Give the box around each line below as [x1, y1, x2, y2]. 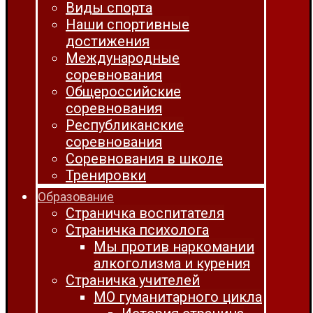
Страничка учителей [66, 272, 200, 289]
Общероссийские [66, 83, 181, 100]
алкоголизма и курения [94, 255, 250, 272]
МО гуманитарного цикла [94, 289, 262, 305]
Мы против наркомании [94, 238, 254, 255]
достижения [66, 33, 150, 50]
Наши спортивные [66, 16, 189, 33]
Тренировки [66, 167, 146, 184]
